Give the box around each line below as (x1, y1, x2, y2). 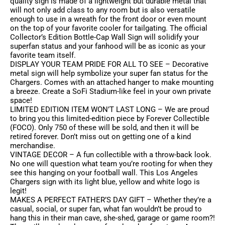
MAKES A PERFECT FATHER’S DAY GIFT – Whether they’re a (10, 195, 211, 205)
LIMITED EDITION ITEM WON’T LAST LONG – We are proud (10, 105, 209, 115)
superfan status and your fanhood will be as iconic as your (10, 42, 205, 51)
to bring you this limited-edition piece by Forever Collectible (10, 114, 209, 124)
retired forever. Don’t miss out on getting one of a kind (10, 132, 191, 142)
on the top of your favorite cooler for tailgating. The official (10, 24, 207, 33)
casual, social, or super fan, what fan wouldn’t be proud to (10, 204, 202, 214)
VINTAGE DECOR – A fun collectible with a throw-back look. (10, 150, 211, 160)
